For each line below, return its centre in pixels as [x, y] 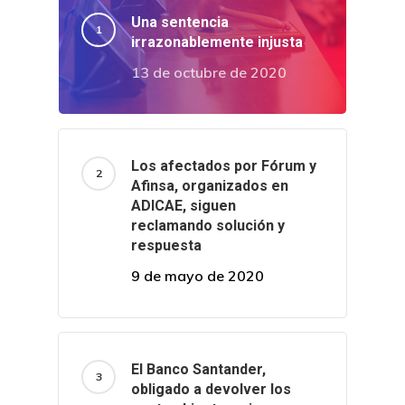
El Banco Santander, [198, 369]
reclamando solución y [208, 226]
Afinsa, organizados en [210, 186]
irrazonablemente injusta [217, 42]
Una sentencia [180, 22]
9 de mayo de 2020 [198, 276]
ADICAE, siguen [184, 206]
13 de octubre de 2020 [209, 72]
